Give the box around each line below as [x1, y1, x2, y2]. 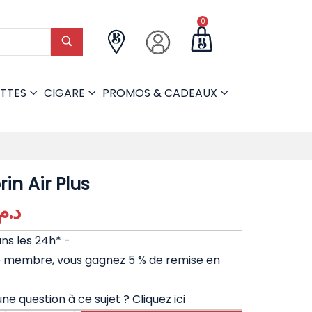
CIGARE [44, 85, 85, 101]
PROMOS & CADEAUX [102, 85, 217, 101]
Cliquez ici [132, 291, 186, 307]
